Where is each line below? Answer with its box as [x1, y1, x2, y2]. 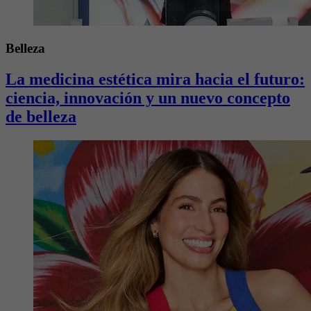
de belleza [6, 108, 76, 126]
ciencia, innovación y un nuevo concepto [6, 89, 290, 108]
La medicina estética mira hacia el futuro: [6, 70, 305, 89]
